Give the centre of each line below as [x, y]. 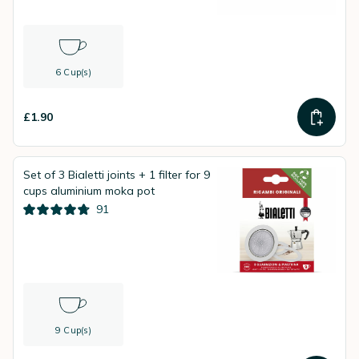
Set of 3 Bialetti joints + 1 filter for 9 [117, 175]
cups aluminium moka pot [89, 191]
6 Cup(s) [73, 72]
